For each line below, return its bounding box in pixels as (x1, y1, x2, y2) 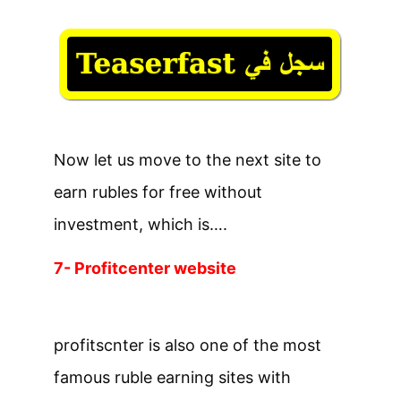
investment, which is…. (54, 215, 227, 235)
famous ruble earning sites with (54, 368, 291, 388)
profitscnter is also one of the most (54, 336, 321, 355)
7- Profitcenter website (54, 259, 236, 278)
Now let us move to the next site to (54, 150, 321, 170)
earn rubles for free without (54, 183, 262, 202)
